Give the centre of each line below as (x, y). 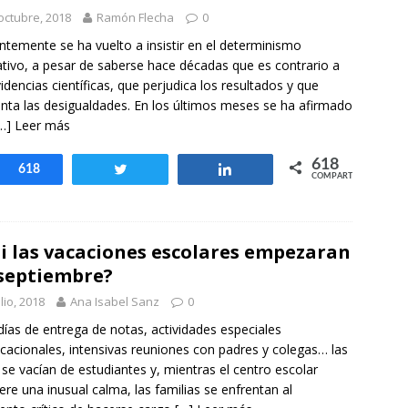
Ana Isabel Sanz (115, 301)
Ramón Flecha (135, 17)
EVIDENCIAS (100, 35)
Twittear (163, 169)
